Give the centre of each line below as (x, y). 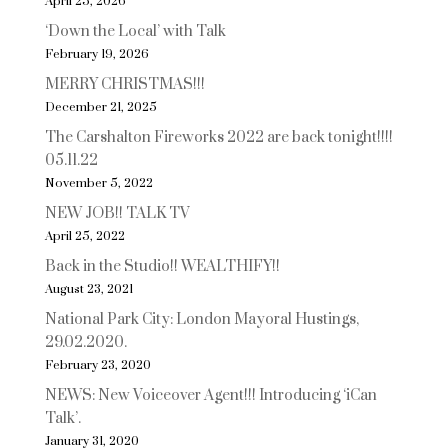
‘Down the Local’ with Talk (135, 31)
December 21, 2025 (100, 107)
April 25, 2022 (84, 236)
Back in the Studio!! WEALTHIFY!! (162, 266)
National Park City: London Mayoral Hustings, (201, 319)
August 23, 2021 (88, 289)
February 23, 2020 (97, 365)
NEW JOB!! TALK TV (117, 213)
